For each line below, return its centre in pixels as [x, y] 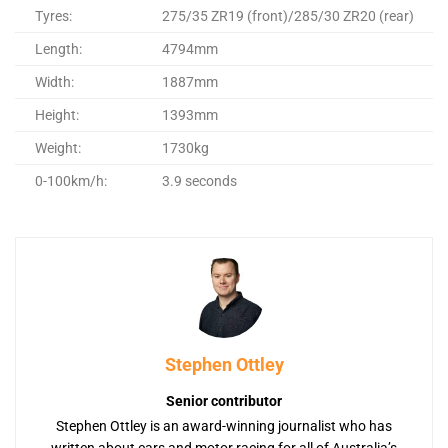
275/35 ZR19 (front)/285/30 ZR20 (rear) [288, 15]
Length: [58, 48]
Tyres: [53, 15]
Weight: [58, 147]
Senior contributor [224, 400]
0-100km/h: [71, 180]
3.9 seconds [199, 180]
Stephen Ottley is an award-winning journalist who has [224, 425]
